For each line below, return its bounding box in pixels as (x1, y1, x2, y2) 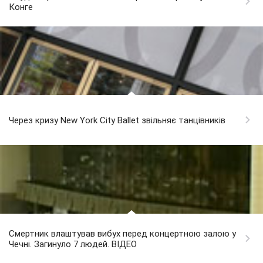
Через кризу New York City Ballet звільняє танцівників (9, 115, 225, 126)
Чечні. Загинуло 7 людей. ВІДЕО (9, 239, 137, 250)
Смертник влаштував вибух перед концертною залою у (9, 228, 236, 240)
